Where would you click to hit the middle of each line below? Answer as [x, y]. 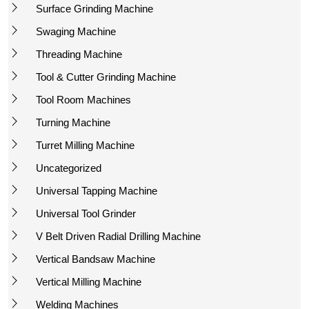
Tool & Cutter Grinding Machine [106, 77]
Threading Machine [79, 54]
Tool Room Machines [83, 99]
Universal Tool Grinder [86, 213]
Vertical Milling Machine [89, 281]
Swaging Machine [76, 31]
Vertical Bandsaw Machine [96, 259]
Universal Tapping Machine [97, 190]
